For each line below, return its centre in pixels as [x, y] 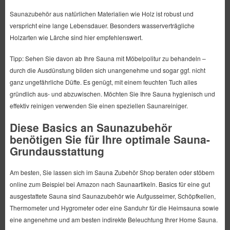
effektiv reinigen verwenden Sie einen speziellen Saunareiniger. [99, 106]
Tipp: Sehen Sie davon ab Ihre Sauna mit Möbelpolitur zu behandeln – [108, 59]
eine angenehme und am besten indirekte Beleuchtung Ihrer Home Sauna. [113, 220]
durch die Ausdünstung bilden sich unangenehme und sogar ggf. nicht [107, 70]
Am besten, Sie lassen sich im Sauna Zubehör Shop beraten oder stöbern [112, 172]
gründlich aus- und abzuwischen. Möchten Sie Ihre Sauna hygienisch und [112, 94]
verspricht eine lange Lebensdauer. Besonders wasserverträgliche [102, 26]
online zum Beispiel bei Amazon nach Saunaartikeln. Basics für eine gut [110, 184]
